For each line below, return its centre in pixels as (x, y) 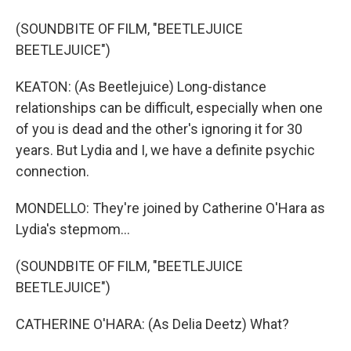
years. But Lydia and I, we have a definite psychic (165, 150)
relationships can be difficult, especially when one (169, 108)
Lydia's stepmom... (73, 230)
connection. (52, 172)
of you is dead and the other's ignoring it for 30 (159, 129)
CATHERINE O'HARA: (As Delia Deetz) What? (152, 324)
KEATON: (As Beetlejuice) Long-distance (141, 87)
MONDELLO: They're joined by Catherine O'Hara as (170, 208)
